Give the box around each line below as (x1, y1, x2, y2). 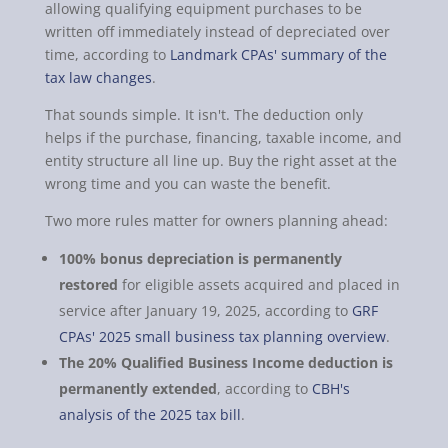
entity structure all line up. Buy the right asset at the (44, 151, 397, 171)
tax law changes (44, 68, 152, 88)
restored (58, 275, 118, 295)
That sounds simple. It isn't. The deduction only (44, 105, 363, 125)
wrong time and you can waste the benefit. (44, 174, 331, 194)
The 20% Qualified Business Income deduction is (58, 353, 393, 373)
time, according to (44, 45, 170, 65)
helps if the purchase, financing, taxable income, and (44, 128, 402, 148)
